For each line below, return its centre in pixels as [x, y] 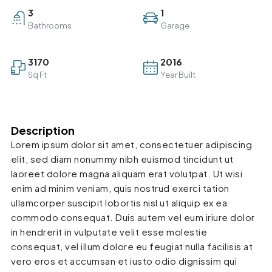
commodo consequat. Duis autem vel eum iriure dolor [133, 217]
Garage [175, 26]
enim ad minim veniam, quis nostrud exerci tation [120, 188]
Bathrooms [49, 26]
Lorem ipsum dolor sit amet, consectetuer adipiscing [131, 144]
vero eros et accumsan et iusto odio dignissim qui [124, 261]
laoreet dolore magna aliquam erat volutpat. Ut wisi [127, 174]
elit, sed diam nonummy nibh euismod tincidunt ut [122, 159]
